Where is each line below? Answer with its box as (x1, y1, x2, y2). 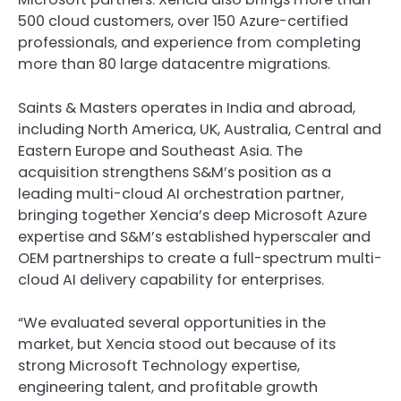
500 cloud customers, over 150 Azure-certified (18, 11, 348, 32)
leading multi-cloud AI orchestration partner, (18, 183, 344, 204)
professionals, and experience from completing (18, 32, 361, 54)
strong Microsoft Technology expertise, (18, 354, 300, 376)
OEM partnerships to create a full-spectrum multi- (18, 247, 382, 269)
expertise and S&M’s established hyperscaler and (18, 226, 371, 247)
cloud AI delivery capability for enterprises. (18, 269, 324, 290)
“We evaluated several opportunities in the (18, 311, 326, 333)
